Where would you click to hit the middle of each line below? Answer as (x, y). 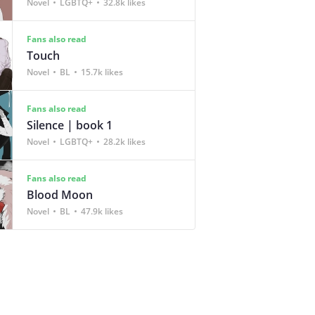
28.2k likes (124, 141)
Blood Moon (60, 194)
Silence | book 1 (70, 125)
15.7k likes (102, 72)
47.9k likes (102, 211)
